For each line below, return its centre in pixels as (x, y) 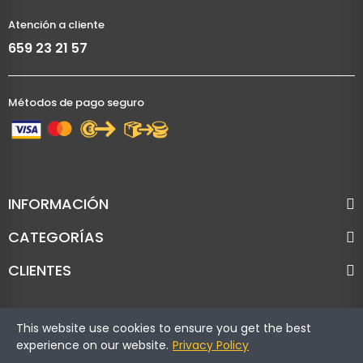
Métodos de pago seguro (76, 102)
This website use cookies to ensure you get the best (164, 328)
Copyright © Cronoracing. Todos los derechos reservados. (181, 351)
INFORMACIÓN (58, 203)
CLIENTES (40, 270)
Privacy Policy (211, 345)
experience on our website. (92, 345)
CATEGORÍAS (56, 237)
